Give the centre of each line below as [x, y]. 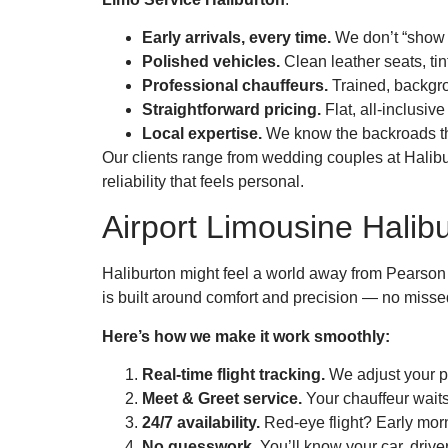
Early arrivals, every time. [236, 38]
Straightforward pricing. [231, 110]
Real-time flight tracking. [233, 375]
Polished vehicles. [211, 62]
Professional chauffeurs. [235, 86]
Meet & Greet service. [222, 399]
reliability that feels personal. [203, 182]
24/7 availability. [201, 423]
